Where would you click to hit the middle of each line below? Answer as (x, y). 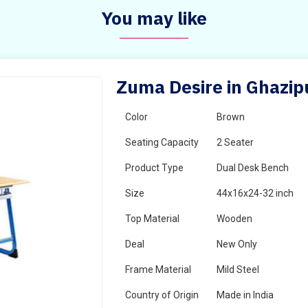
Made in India (245, 295)
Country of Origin (162, 295)
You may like (154, 18)
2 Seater (235, 142)
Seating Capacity (162, 142)
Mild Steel (238, 269)
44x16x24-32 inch (255, 193)
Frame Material (158, 269)
